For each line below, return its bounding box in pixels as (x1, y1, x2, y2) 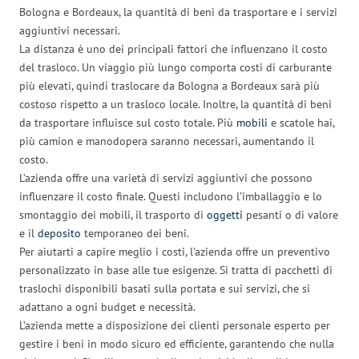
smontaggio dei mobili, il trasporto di (19, 207, 207, 222)
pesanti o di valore (243, 207, 338, 222)
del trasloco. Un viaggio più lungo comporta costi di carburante (19, 59, 332, 75)
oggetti (207, 207, 243, 222)
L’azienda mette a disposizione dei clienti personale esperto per (19, 317, 330, 333)
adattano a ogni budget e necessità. (19, 299, 196, 314)
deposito (38, 225, 81, 240)
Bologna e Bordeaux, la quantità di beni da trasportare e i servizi (19, 4, 337, 19)
